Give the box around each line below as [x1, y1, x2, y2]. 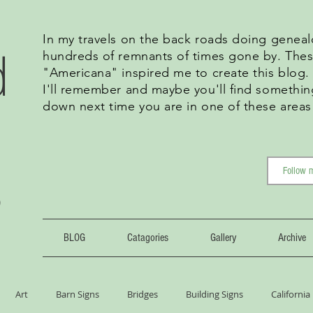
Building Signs [186, 288, 243, 300]
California [271, 288, 310, 300]
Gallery [210, 231, 236, 244]
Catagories [127, 231, 168, 244]
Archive [277, 231, 306, 244]
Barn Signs [56, 288, 99, 300]
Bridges [127, 288, 158, 300]
